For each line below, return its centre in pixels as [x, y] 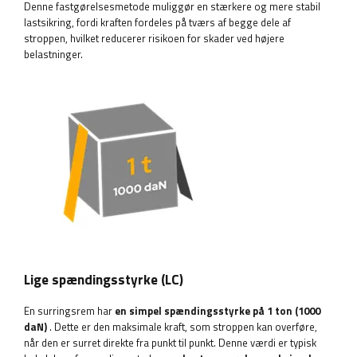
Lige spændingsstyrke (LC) [104, 280]
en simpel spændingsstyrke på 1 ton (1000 [218, 311]
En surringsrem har [69, 311]
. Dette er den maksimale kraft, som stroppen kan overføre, [182, 327]
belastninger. [53, 55]
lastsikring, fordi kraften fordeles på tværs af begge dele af [157, 23]
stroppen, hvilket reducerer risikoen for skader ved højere [154, 39]
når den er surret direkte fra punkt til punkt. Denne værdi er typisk [170, 343]
